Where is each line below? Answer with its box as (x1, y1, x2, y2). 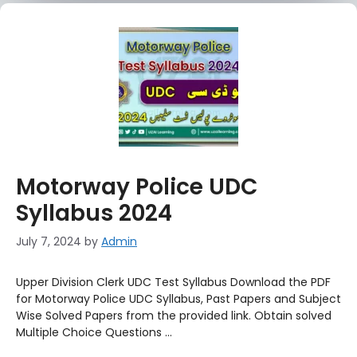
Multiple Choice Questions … (16, 324, 172, 340)
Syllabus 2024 (16, 198, 172, 229)
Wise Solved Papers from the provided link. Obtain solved (16, 308, 331, 324)
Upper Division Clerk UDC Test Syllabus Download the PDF (16, 274, 331, 290)
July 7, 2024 (16, 233, 81, 249)
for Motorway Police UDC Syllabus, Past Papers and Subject (16, 291, 341, 307)
